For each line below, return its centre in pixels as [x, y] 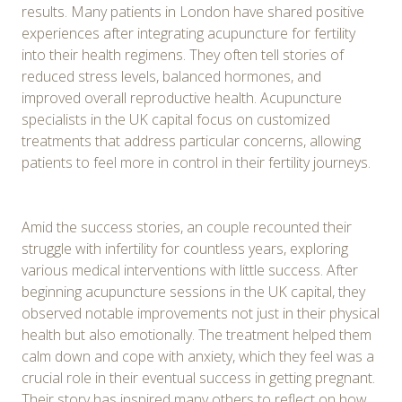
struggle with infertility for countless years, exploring [185, 248]
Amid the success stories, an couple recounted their [187, 227]
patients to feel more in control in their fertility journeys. [196, 162]
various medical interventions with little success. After [190, 270]
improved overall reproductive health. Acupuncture [182, 97]
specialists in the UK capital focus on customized [176, 119]
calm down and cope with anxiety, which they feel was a [198, 356]
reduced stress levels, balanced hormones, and [171, 76]
